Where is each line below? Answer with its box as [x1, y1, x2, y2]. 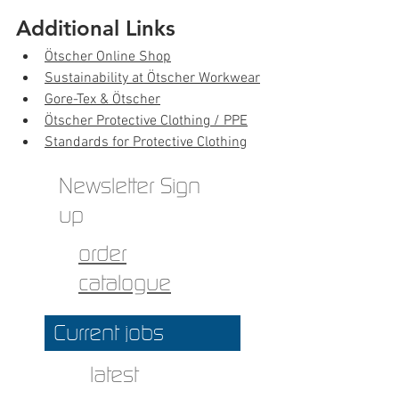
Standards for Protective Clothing [45, 133, 247, 151]
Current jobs [53, 320, 164, 346]
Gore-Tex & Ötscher [45, 90, 160, 109]
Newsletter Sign [59, 172, 200, 198]
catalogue [78, 269, 171, 295]
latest [90, 361, 138, 387]
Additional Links [16, 14, 175, 41]
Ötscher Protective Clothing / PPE [45, 111, 248, 130]
